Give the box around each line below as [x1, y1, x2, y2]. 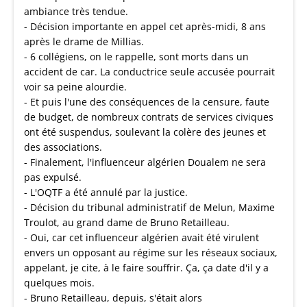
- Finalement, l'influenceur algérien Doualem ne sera [24, 156, 266, 169]
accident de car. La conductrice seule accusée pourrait [24, 65, 275, 78]
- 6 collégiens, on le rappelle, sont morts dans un [24, 50, 249, 63]
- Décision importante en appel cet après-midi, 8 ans [24, 20, 266, 33]
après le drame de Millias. [24, 35, 144, 48]
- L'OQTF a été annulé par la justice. [24, 186, 188, 199]
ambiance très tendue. [24, 5, 128, 18]
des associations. [24, 140, 102, 153]
